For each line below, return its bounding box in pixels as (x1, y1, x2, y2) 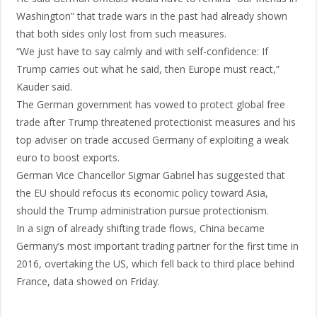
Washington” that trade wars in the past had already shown (16, 9, 287, 23)
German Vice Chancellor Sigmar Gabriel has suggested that (16, 168, 285, 182)
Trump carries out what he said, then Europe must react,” (16, 62, 279, 76)
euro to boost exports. (16, 151, 120, 164)
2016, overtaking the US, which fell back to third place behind (16, 257, 294, 270)
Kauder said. (16, 80, 72, 93)
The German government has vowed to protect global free (16, 98, 285, 111)
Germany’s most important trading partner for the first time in (16, 239, 299, 253)
